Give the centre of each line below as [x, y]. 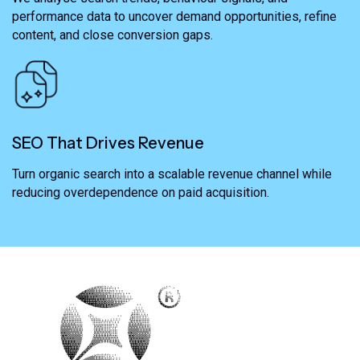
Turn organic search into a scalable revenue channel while [172, 174]
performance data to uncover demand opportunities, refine [174, 17]
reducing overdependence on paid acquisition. [141, 193]
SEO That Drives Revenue [108, 143]
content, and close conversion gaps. [112, 35]
